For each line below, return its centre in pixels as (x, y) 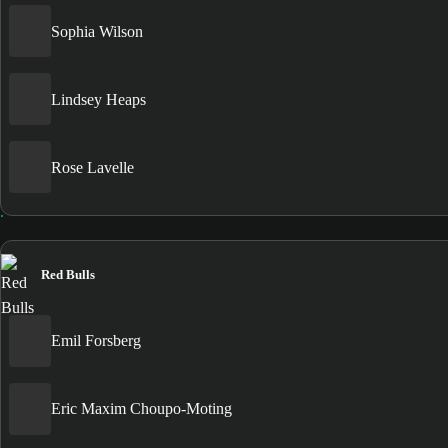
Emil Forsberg (96, 341)
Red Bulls (68, 274)
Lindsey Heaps (98, 99)
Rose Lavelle (92, 167)
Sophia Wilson (97, 31)
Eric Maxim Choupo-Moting (141, 409)
